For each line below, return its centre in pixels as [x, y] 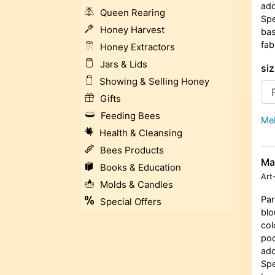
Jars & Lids [124, 64]
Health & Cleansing [141, 133]
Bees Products [132, 150]
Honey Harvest [132, 30]
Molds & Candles [137, 185]
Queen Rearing [133, 13]
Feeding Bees [130, 116]
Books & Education [141, 168]
